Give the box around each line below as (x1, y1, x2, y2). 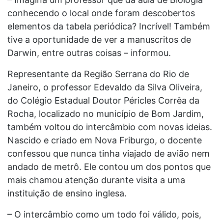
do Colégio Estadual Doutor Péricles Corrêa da (7, 95, 199, 106)
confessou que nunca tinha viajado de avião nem (7, 148, 210, 159)
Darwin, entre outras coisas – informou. (7, 47, 171, 58)
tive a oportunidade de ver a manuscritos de (7, 34, 191, 45)
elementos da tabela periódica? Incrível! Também (7, 21, 210, 31)
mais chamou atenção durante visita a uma (7, 174, 185, 185)
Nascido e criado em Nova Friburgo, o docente (7, 135, 202, 145)
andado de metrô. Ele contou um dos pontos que (7, 161, 211, 172)
